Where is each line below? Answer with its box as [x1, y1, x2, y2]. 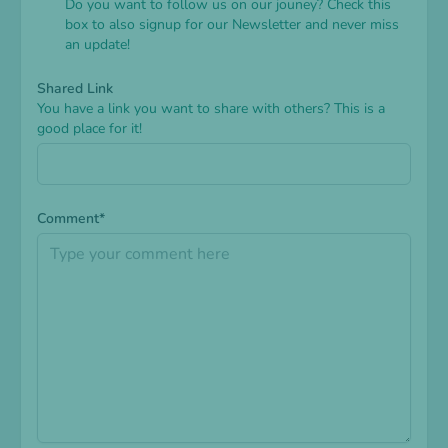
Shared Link [37, 79, 113, 99]
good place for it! [37, 119, 142, 139]
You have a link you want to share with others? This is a [37, 99, 385, 119]
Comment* [37, 209, 105, 229]
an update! [65, 35, 130, 55]
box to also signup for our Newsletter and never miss [65, 15, 399, 35]
